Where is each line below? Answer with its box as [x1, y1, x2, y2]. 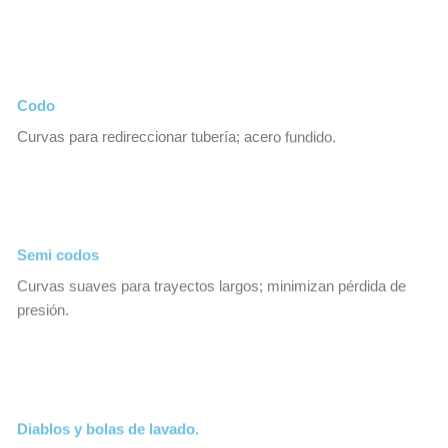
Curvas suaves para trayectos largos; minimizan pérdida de [17, 278, 406, 295]
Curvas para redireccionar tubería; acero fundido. [17, 128, 336, 145]
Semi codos [17, 247, 99, 264]
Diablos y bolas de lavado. [17, 420, 199, 437]
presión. [17, 302, 69, 319]
